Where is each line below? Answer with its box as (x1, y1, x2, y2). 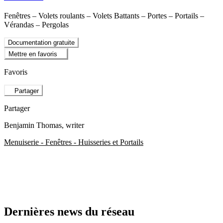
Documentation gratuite (8, 38, 75, 46)
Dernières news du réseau (4, 205, 134, 219)
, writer (62, 120, 84, 129)
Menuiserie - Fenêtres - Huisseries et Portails (4, 137, 143, 146)
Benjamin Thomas (4, 120, 62, 129)
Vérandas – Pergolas (4, 20, 69, 29)
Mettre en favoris (8, 50, 57, 58)
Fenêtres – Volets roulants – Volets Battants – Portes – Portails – (4, 11, 204, 20)
